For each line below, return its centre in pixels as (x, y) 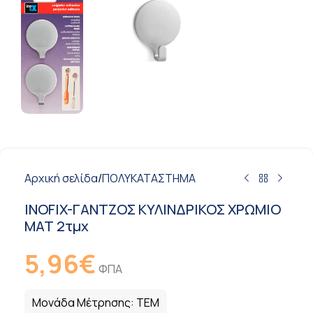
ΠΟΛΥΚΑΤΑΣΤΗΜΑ (149, 178)
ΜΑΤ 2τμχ (57, 226)
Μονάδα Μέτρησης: (84, 302)
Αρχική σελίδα (61, 178)
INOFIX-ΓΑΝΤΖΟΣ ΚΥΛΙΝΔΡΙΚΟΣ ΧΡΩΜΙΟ (153, 209)
